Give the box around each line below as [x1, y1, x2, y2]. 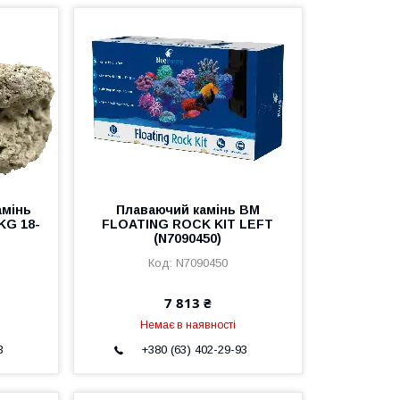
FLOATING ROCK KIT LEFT [102, 217, 274, 231]
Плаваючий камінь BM [115, 203, 260, 217]
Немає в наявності [139, 319, 236, 331]
